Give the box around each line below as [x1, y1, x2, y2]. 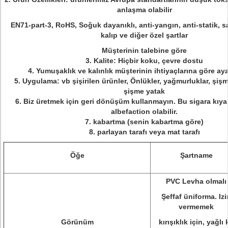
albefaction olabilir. [111, 107, 178, 116]
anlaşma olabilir [117, 6, 172, 14]
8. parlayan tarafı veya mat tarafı [89, 128, 200, 136]
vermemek [179, 203, 214, 211]
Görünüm [61, 218, 94, 226]
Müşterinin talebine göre [102, 46, 187, 54]
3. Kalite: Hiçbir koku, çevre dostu [85, 56, 203, 65]
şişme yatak [124, 87, 165, 95]
